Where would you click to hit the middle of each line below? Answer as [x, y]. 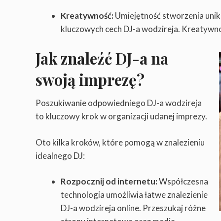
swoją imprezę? [90, 80]
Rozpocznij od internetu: [109, 182]
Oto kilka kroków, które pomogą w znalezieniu [120, 142]
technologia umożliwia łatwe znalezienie [134, 195]
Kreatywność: [87, 15]
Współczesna [183, 182]
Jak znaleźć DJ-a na [102, 58]
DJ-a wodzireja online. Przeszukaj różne [133, 208]
